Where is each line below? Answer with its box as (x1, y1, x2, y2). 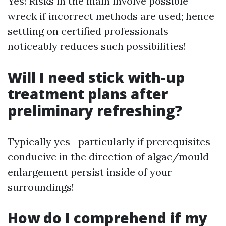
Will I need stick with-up (8, 68, 185, 87)
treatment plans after (8, 84, 168, 103)
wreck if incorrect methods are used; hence (8, 10, 214, 22)
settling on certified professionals (8, 25, 168, 37)
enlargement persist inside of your (8, 165, 172, 178)
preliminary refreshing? (8, 101, 182, 120)
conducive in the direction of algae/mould (8, 150, 209, 163)
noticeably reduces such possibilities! (8, 40, 186, 52)
